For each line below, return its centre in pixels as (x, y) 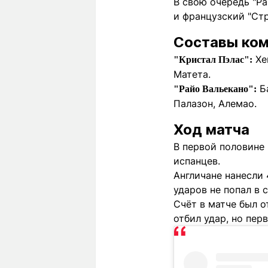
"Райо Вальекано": (215, 89)
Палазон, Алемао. (215, 104)
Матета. (192, 74)
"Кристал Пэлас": (213, 60)
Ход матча (211, 130)
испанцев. (197, 161)
